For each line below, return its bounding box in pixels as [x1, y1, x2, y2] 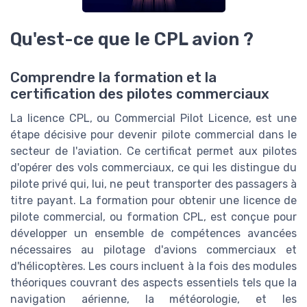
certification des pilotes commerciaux [10, 86, 269, 103]
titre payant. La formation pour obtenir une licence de [10, 194, 297, 208]
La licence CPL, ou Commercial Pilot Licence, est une [10, 112, 297, 125]
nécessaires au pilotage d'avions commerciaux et [10, 243, 297, 257]
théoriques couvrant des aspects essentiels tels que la [10, 276, 297, 290]
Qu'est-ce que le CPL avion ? [10, 29, 254, 50]
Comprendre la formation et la [10, 69, 217, 86]
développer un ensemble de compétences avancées [10, 227, 297, 241]
